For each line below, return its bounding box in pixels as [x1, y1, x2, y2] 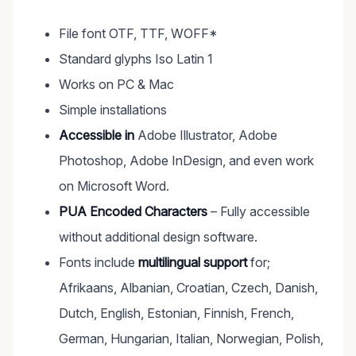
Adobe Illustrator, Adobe [134, 127, 277, 144]
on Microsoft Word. [59, 178, 169, 195]
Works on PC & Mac [59, 76, 174, 93]
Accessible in [59, 127, 134, 144]
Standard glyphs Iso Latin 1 [59, 51, 213, 68]
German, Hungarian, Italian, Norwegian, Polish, [59, 331, 323, 347]
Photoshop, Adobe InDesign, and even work [59, 153, 314, 169]
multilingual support [138, 254, 247, 271]
